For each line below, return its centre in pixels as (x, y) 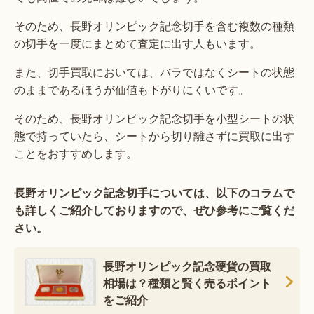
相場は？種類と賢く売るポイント (187, 283)
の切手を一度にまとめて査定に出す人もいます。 (137, 43)
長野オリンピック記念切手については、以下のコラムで (154, 193)
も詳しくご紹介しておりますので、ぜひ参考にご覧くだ (154, 210)
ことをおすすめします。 (76, 153)
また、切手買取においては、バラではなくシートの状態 (154, 72)
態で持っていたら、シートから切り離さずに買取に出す (154, 136)
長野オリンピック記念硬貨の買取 (187, 266)
